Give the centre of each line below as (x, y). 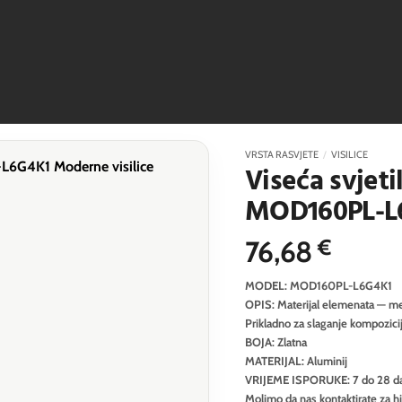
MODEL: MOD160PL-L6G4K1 (318, 285)
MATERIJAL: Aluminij (296, 360)
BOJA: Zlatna (275, 341)
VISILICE (350, 154)
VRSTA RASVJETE (281, 154)
